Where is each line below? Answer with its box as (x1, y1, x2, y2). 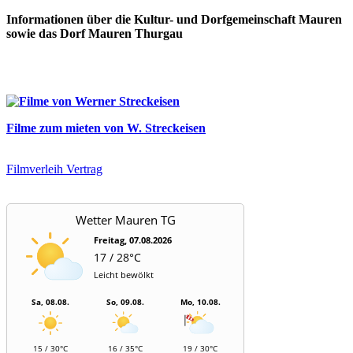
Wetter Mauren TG (75, 211, 176, 228)
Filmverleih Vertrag (6, 162, 102, 176)
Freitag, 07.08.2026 (94, 233, 172, 246)
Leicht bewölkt (94, 268, 154, 281)
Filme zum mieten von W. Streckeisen (6, 121, 206, 135)
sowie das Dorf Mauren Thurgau (6, 26, 183, 40)
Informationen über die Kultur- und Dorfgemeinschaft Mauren (6, 12, 342, 26)
